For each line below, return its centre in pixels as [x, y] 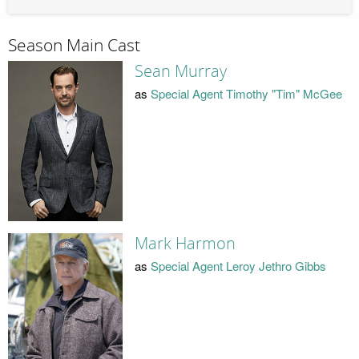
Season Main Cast [74, 46]
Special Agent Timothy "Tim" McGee [246, 94]
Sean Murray [180, 71]
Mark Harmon [185, 243]
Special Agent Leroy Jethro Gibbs [238, 266]
